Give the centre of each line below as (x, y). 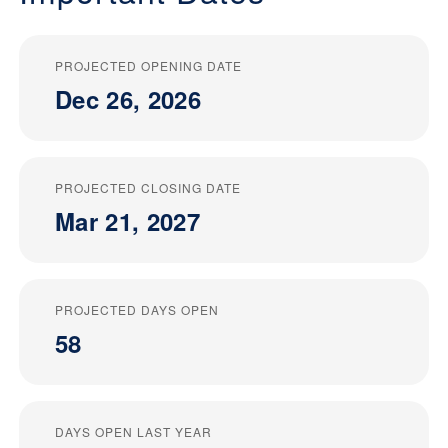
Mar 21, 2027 (127, 221)
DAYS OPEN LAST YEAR (133, 432)
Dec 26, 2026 (128, 99)
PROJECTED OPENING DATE (148, 66)
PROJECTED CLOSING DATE (148, 188)
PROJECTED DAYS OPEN (137, 310)
